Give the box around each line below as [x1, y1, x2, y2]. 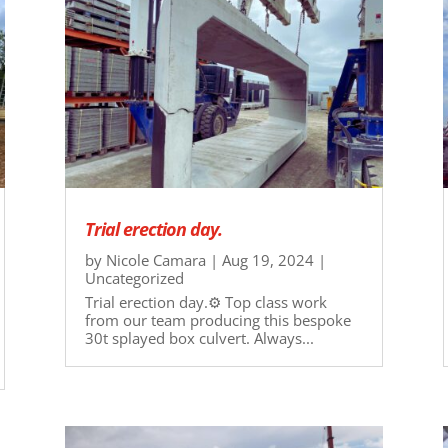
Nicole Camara [105, 250, 206, 271]
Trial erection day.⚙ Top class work [84, 292, 327, 313]
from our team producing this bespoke [84, 310, 351, 331]
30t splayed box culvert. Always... [84, 328, 314, 349]
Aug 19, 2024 [221, 250, 314, 271]
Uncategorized [84, 268, 184, 289]
